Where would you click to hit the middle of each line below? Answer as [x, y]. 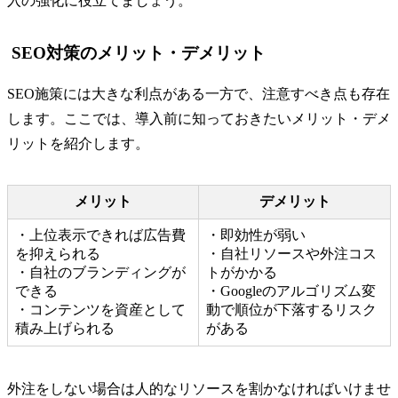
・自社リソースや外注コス [291, 253]
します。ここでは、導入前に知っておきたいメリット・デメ [199, 118]
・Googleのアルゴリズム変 [291, 291]
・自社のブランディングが [100, 272]
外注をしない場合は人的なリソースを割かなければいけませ [199, 388]
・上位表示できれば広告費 [100, 235]
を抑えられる [58, 253]
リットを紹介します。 [78, 143]
